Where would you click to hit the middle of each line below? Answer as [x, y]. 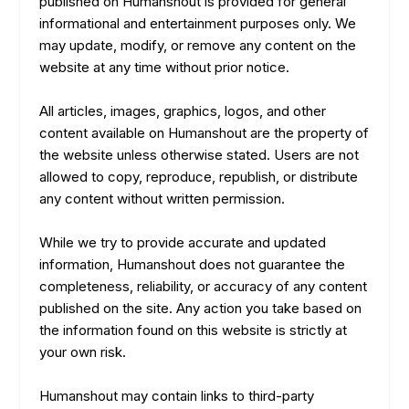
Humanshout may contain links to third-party [176, 396]
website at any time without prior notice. [164, 67]
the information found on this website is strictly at [193, 330]
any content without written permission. [162, 199]
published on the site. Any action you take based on [200, 308]
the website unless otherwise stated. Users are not [199, 155]
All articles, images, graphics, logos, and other [182, 111]
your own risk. [82, 352]
